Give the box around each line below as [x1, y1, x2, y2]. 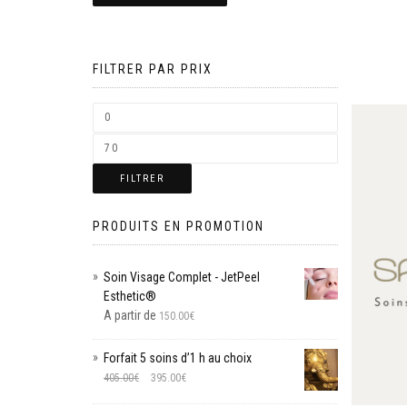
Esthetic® [104, 288, 156, 303]
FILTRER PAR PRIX [93, 61, 213, 76]
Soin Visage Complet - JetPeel [104, 269, 260, 284]
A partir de [104, 307, 159, 323]
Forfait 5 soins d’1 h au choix [104, 350, 252, 365]
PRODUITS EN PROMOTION [93, 218, 264, 233]
